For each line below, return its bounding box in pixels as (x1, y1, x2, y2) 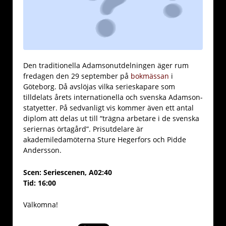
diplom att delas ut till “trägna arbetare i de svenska (23, 114, 199, 124)
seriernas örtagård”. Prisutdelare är (23, 124, 143, 134)
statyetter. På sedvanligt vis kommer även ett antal (23, 103, 194, 113)
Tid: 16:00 (23, 178, 56, 188)
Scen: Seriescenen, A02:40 (23, 167, 112, 177)
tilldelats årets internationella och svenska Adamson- (23, 92, 203, 102)
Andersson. (23, 145, 62, 155)
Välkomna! (23, 200, 58, 210)
